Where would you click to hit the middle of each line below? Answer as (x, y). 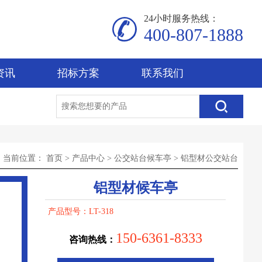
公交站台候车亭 (143, 158)
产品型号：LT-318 (81, 211)
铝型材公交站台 (209, 158)
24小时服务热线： (181, 18)
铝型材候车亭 (135, 188)
